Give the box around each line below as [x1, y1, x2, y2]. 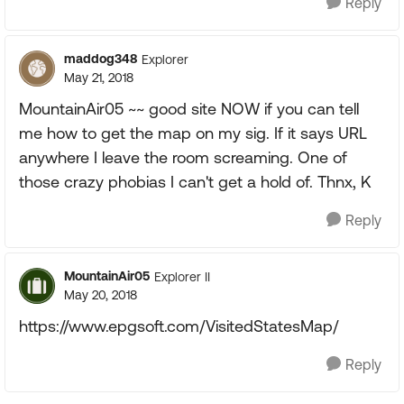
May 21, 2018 [64, 70, 133, 85]
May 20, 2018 [64, 288, 137, 302]
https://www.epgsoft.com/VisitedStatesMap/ [19, 317, 338, 335]
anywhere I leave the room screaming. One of [19, 148, 347, 167]
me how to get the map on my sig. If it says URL [19, 124, 367, 142]
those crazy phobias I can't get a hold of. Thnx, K [19, 172, 371, 191]
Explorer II [154, 269, 210, 284]
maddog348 [64, 51, 137, 66]
